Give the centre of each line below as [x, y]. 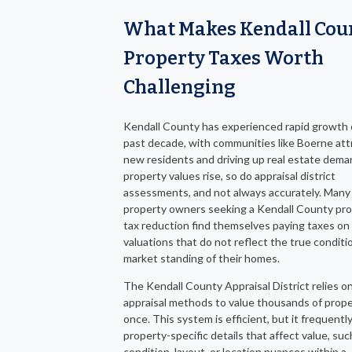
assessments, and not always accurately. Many [237, 192]
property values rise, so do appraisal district [229, 175]
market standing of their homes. [202, 258]
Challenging [180, 87]
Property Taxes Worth [224, 58]
